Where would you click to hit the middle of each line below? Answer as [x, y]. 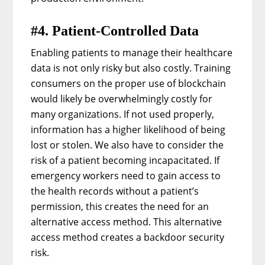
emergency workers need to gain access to [126, 175]
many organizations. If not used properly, [123, 114]
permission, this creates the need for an [120, 206]
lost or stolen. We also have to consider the [127, 145]
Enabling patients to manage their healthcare [132, 52]
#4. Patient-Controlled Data [115, 30]
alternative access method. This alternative [127, 222]
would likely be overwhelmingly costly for [122, 98]
